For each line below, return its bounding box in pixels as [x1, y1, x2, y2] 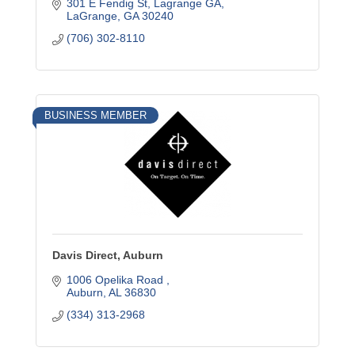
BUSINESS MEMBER [44, 109, 147, 121]
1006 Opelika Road [66, 273, 166, 286]
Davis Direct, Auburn [52, 249, 163, 261]
